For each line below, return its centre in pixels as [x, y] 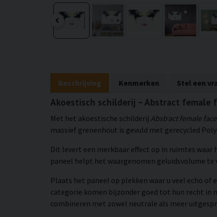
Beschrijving [80, 83]
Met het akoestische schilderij [101, 118]
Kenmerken [139, 83]
